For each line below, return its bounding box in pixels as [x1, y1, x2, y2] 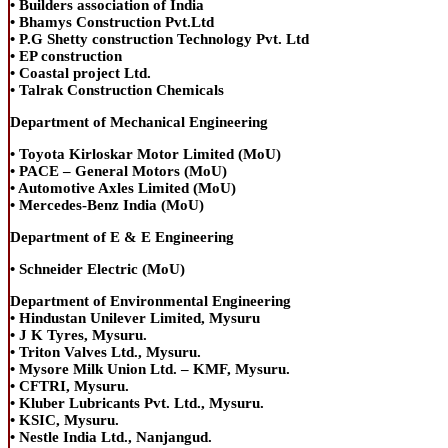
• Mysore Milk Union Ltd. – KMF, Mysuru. [10, 360, 290, 377]
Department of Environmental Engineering [10, 292, 291, 309]
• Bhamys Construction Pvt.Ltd [10, 13, 214, 30]
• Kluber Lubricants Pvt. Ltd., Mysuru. [10, 394, 264, 411]
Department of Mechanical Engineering [10, 113, 268, 130]
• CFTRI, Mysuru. [10, 377, 129, 394]
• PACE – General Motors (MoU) [10, 162, 227, 179]
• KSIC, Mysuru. [10, 411, 119, 428]
